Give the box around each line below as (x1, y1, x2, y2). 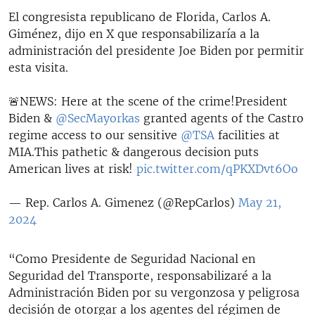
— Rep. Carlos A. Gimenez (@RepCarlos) (8, 195, 238, 210)
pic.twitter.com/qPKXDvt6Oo (136, 161, 298, 176)
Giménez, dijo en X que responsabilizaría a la (8, 26, 259, 41)
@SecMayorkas (56, 110, 140, 125)
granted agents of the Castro (140, 110, 304, 125)
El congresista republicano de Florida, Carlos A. (8, 9, 271, 24)
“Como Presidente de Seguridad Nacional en (8, 251, 255, 266)
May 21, (238, 195, 281, 210)
